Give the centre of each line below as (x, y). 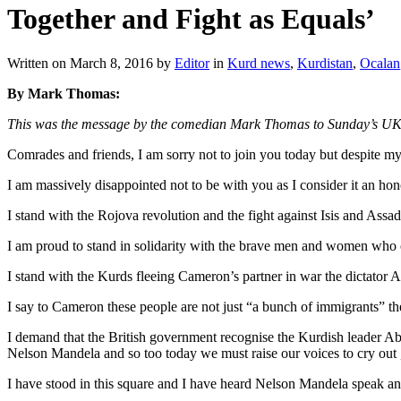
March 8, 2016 (111, 63)
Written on (38, 63)
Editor (192, 63)
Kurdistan (325, 63)
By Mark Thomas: (64, 93)
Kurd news (259, 63)
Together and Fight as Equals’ (191, 19)
